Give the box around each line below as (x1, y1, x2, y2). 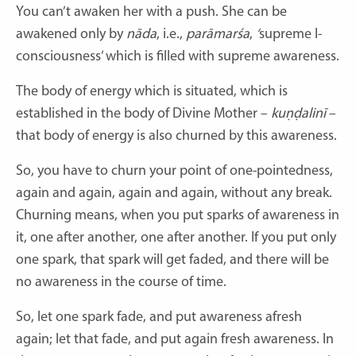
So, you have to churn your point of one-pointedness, (16, 163, 333, 179)
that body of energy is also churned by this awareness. (16, 128, 337, 144)
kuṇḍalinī (271, 106, 329, 122)
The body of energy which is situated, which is (16, 83, 288, 99)
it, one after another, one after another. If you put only (16, 230, 336, 246)
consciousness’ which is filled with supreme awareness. (16, 48, 339, 64)
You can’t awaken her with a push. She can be (16, 4, 287, 20)
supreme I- (259, 26, 322, 42)
